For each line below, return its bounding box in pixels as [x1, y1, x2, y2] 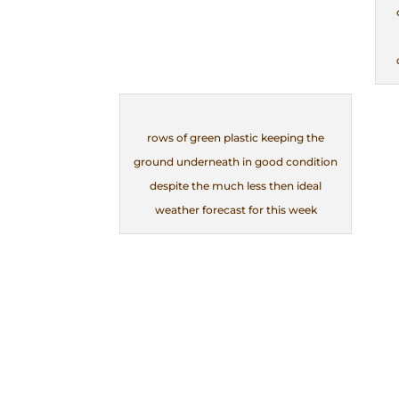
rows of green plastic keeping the [147, 131, 325, 145]
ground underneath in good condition [134, 155, 338, 169]
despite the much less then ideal [150, 179, 322, 193]
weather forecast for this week [154, 203, 317, 217]
